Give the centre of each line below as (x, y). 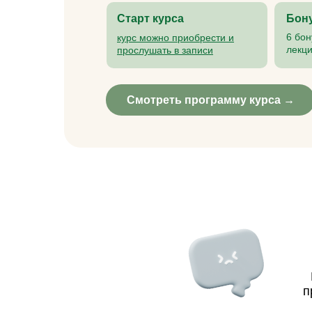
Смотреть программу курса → (210, 100)
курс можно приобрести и (175, 38)
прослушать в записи (165, 50)
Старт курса (150, 18)
